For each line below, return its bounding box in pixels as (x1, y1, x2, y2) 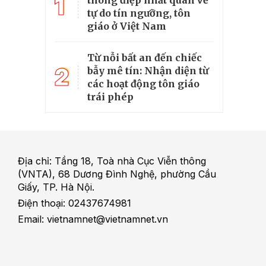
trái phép (87, 90, 134, 103)
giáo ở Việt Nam (87, 20, 166, 32)
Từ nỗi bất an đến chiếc (87, 51, 202, 64)
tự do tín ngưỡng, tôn (87, 7, 191, 19)
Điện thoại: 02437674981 (17, 197, 131, 209)
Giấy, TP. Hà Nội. (17, 180, 94, 193)
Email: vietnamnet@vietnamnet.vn (17, 213, 168, 225)
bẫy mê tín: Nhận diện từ (87, 64, 208, 77)
